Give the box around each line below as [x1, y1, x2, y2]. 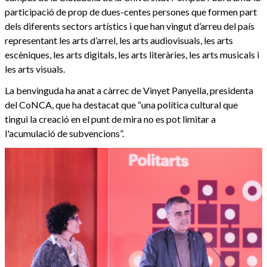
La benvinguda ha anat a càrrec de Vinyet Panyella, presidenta [5, 85, 253, 97]
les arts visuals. [5, 63, 65, 75]
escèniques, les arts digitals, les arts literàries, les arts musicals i [5, 49, 259, 61]
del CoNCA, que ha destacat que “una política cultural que [5, 99, 238, 111]
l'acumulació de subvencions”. [5, 128, 124, 139]
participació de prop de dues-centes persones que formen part [5, 6, 257, 18]
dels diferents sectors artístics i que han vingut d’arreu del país [5, 20, 254, 32]
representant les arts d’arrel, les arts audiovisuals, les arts [5, 35, 233, 46]
